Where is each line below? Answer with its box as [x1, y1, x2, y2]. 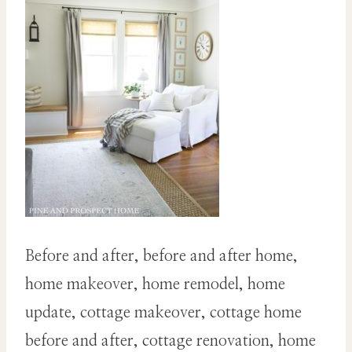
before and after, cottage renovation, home [25, 333, 316, 350]
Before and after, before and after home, [25, 248, 298, 265]
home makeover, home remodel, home [25, 277, 285, 293]
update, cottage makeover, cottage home [25, 305, 302, 321]
